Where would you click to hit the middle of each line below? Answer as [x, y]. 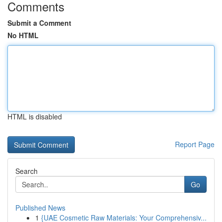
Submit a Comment [39, 23]
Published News [40, 208]
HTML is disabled [35, 116]
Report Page [195, 144]
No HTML [23, 35]
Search [27, 171]
